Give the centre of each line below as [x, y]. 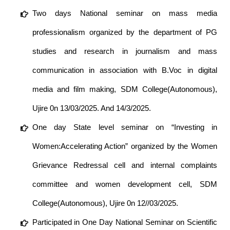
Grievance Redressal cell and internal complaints [124, 165]
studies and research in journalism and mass [124, 51]
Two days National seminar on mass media [124, 13]
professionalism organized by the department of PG [124, 32]
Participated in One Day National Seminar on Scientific [124, 222]
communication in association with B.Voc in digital [124, 70]
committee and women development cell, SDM [124, 184]
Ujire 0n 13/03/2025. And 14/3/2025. [91, 108]
